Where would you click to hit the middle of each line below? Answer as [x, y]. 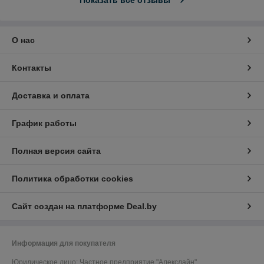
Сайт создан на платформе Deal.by [84, 207]
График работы [44, 123]
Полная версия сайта [56, 151]
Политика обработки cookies [72, 179]
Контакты [32, 68]
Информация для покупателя [64, 244]
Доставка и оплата [51, 96]
